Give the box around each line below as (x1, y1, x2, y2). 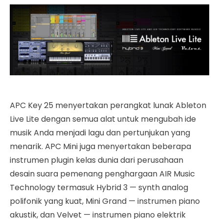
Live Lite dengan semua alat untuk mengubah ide (10, 113, 196, 125)
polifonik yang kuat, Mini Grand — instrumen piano (10, 196, 200, 207)
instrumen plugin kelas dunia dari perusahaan (10, 154, 183, 166)
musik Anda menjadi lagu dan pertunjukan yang (10, 127, 190, 139)
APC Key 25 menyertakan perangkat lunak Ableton (10, 100, 206, 111)
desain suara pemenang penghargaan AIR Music (10, 168, 195, 180)
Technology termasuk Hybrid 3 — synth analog (10, 182, 188, 194)
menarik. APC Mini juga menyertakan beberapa (10, 141, 191, 153)
